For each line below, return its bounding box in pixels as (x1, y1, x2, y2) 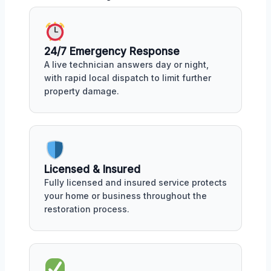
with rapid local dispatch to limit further (44, 72, 211, 83)
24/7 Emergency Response (44, 45, 180, 57)
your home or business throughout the (44, 191, 207, 201)
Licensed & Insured (44, 163, 140, 176)
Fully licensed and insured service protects (44, 177, 227, 188)
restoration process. (44, 204, 129, 215)
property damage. (44, 85, 119, 96)
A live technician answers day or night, (44, 59, 209, 70)
